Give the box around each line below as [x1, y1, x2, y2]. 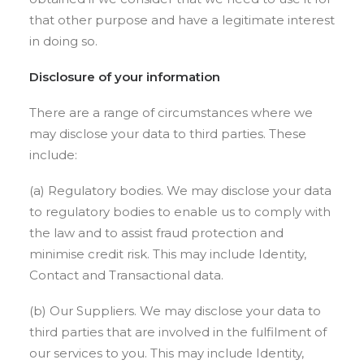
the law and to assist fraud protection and [29, 225, 284, 240]
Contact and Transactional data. [29, 267, 223, 283]
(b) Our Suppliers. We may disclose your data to [29, 303, 321, 318]
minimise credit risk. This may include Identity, [29, 246, 306, 262]
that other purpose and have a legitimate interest [29, 12, 335, 28]
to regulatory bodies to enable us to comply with [29, 204, 331, 219]
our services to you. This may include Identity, [29, 345, 304, 361]
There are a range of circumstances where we [29, 105, 313, 120]
